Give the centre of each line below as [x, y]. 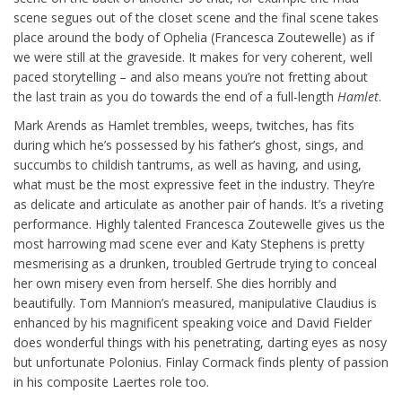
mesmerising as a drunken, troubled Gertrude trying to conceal [195, 263]
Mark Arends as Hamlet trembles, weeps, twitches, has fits [184, 125]
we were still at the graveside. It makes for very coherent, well [193, 57]
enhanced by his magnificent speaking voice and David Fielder [192, 323]
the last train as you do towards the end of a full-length [175, 96]
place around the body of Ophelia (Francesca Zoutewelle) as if [194, 37]
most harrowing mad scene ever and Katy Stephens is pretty [189, 244]
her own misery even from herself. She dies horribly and [175, 283]
